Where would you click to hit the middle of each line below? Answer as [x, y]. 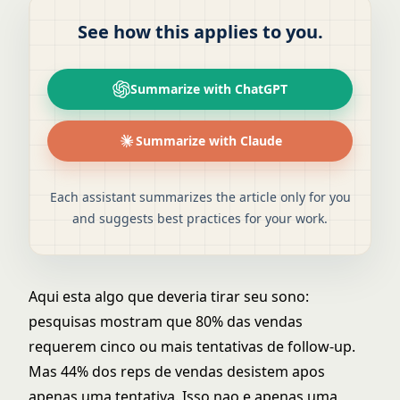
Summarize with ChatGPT [209, 89]
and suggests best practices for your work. [200, 218]
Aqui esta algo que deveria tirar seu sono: [169, 296]
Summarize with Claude [209, 141]
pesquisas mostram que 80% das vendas [166, 321]
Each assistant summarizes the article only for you [200, 197]
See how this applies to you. [200, 32]
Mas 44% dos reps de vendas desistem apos [177, 371]
